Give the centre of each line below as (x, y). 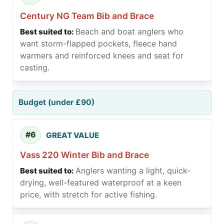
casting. (35, 68)
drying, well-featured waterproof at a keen (101, 183)
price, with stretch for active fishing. (88, 195)
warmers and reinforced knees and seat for (102, 56)
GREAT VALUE (72, 135)
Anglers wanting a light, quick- (133, 171)
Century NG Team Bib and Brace (87, 16)
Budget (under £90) (56, 102)
